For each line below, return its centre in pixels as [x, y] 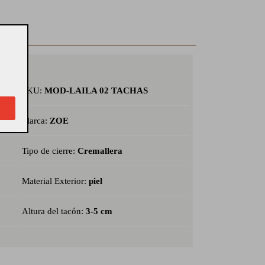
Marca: [35, 121]
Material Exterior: [55, 181]
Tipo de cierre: [49, 151]
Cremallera [100, 151]
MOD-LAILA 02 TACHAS [96, 91]
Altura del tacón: [54, 211]
